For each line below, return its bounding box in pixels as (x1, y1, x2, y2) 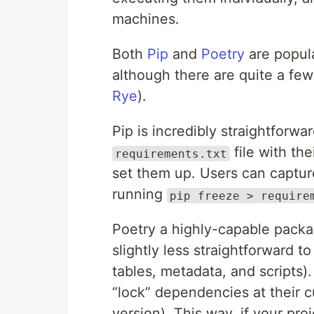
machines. (112, 11, 179, 28)
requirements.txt (115, 146, 227, 161)
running (112, 186, 167, 203)
